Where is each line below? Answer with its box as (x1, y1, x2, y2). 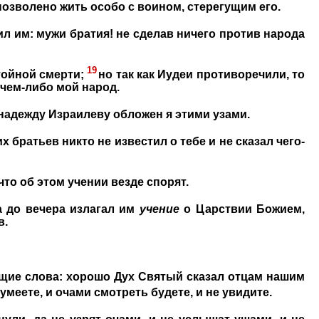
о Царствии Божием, (179, 203, 305, 216)
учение (139, 203, 179, 216)
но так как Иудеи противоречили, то (98, 68, 305, 80)
